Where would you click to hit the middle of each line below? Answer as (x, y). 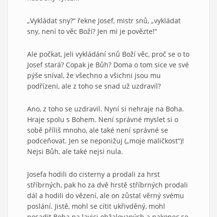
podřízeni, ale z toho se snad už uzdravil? (94, 86)
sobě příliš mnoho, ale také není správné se (98, 130)
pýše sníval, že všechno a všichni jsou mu (94, 75)
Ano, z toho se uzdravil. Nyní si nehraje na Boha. (106, 108)
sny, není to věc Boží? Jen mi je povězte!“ (92, 31)
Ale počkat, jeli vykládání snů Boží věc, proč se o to (108, 54)
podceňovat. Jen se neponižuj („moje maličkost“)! (106, 140)
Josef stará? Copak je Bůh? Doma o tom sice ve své (108, 64)
